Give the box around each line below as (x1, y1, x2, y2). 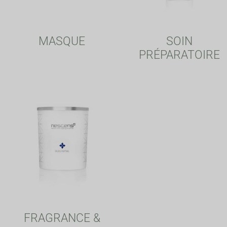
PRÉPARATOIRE (139, 48, 220, 62)
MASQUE (39, 34, 85, 48)
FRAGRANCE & (23, 211, 100, 225)
